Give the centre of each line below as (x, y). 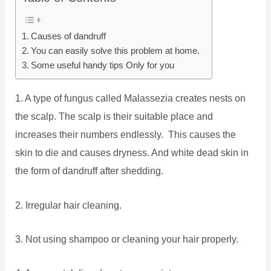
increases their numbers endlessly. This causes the (126, 135)
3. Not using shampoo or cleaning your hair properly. (127, 239)
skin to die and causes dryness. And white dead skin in (132, 153)
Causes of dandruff (69, 36)
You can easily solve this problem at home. (116, 51)
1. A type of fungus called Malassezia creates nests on (131, 98)
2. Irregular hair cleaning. (69, 205)
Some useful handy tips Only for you (104, 65)
